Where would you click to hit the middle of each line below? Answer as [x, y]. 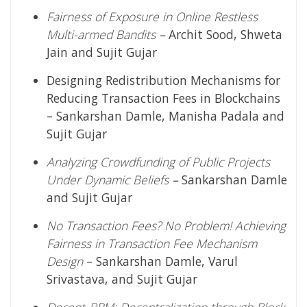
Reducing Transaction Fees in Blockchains [163, 98]
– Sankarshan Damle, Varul [160, 261]
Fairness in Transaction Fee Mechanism [152, 243]
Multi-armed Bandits [101, 34]
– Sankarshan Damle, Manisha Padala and [165, 115]
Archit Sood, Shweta [224, 34]
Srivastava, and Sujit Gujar [122, 279]
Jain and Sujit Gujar [102, 52]
